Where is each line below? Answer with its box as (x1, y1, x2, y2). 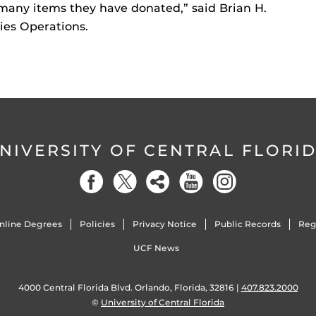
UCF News (133, 243, 180, 254)
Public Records (214, 219, 281, 230)
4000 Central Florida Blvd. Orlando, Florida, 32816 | (18, 282, 241, 293)
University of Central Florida (101, 297, 224, 308)
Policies (79, 219, 115, 230)
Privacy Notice (132, 219, 197, 230)
